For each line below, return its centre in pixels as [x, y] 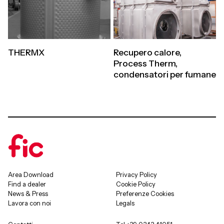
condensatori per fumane [164, 74]
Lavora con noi [29, 203]
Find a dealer [27, 184]
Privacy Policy [136, 175]
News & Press [28, 194]
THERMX [26, 52]
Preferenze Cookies [145, 194]
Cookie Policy [136, 184]
